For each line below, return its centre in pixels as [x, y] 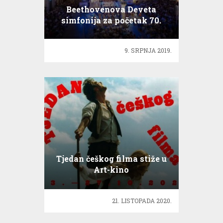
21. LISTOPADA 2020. [142, 201]
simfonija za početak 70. [111, 20]
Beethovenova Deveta [111, 9]
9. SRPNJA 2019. [148, 51]
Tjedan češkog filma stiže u [111, 158]
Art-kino [111, 169]
